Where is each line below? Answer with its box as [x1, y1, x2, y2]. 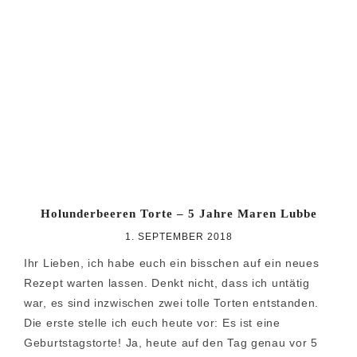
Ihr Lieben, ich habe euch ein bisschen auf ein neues [24, 257, 320, 270]
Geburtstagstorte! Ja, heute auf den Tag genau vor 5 [24, 336, 318, 350]
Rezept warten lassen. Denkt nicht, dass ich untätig [24, 277, 310, 290]
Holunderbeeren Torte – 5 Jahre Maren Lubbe [40, 207, 317, 221]
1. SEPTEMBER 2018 [124, 231, 233, 243]
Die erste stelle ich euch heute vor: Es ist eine [24, 316, 280, 330]
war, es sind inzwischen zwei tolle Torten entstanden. [24, 296, 320, 310]
